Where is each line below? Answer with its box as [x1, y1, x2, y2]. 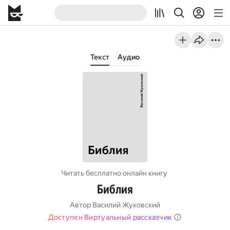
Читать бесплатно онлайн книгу [61, 169, 167, 177]
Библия [97, 182, 133, 197]
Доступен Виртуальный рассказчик [48, 213, 172, 221]
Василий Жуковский [92, 201, 160, 209]
